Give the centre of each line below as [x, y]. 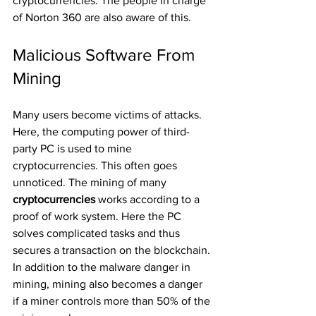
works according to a [150, 199]
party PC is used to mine [74, 148]
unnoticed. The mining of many [91, 182]
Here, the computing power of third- [101, 132]
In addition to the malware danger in [103, 267]
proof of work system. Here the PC [98, 216]
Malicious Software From [106, 55]
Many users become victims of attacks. [109, 115]
